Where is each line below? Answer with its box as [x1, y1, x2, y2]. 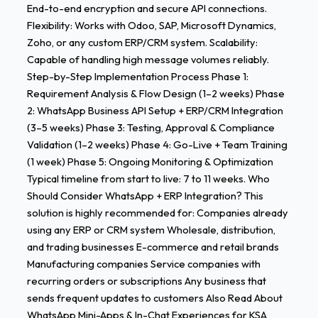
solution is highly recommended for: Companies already [26, 205, 288, 219]
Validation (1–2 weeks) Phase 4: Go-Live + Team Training [26, 137, 287, 151]
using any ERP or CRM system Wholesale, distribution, [26, 222, 275, 236]
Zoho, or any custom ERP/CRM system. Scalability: [26, 35, 258, 49]
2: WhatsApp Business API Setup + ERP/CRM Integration [26, 103, 283, 117]
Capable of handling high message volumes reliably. [26, 52, 269, 66]
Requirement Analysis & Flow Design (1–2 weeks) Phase [26, 86, 285, 100]
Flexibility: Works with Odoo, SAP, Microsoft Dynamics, [26, 18, 276, 32]
